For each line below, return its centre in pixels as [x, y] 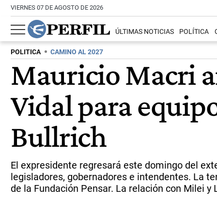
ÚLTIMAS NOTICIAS [145, 32]
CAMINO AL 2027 [77, 52]
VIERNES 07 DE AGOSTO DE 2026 [57, 8]
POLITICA [26, 52]
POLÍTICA [194, 32]
